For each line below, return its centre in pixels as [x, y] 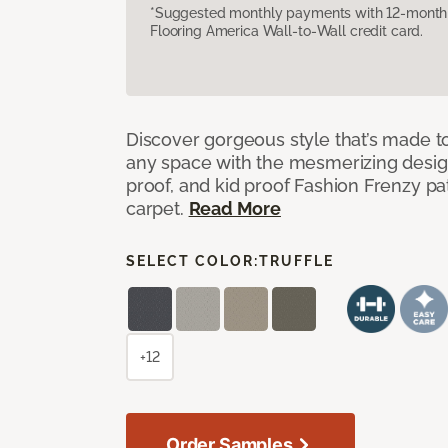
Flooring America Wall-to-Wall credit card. [287, 30]
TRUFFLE [296, 260]
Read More [234, 208]
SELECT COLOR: [192, 260]
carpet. [157, 208]
